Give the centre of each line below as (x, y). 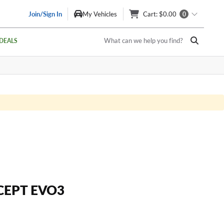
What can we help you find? (143, 40)
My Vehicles (100, 14)
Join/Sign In (45, 14)
